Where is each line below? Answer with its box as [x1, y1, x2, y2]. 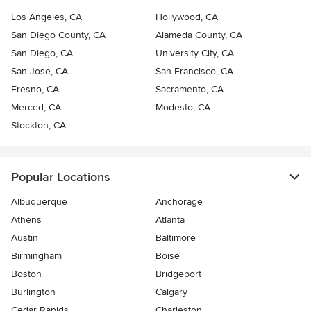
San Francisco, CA [155, 65, 233, 78]
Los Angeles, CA [11, 11, 82, 24]
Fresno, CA [11, 83, 59, 96]
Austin [11, 232, 38, 244]
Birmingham [11, 250, 62, 262]
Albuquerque [11, 196, 67, 208]
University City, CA [155, 47, 234, 60]
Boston [11, 268, 42, 280]
